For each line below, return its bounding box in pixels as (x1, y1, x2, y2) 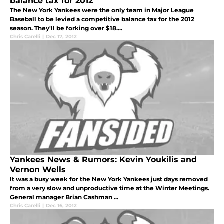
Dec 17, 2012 (46, 33, 77, 40)
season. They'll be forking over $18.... (10, 24, 122, 32)
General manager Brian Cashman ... (10, 193, 118, 201)
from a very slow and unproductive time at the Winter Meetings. (10, 184, 209, 192)
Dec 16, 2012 (46, 202, 77, 209)
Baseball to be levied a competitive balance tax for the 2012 (10, 15, 194, 23)
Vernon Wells (10, 165, 66, 175)
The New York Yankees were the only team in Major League (10, 6, 194, 14)
